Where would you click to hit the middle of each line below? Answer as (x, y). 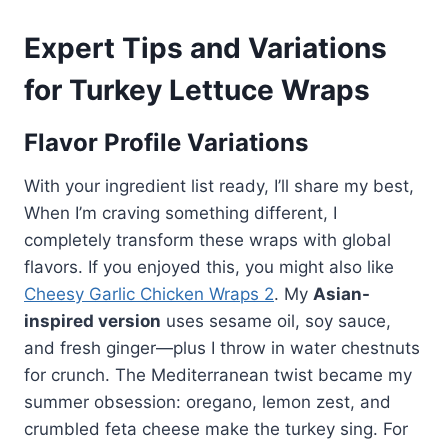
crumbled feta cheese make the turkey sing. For (216, 428)
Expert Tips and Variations (205, 47)
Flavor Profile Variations (166, 142)
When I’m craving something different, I (180, 212)
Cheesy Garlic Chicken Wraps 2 (149, 293)
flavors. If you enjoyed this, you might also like (209, 266)
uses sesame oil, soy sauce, (276, 320)
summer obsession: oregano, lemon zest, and (207, 401)
